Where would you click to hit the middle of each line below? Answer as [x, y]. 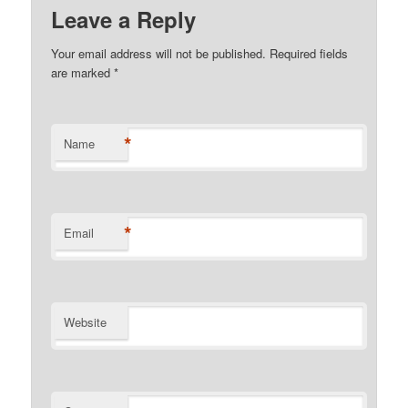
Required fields [307, 54]
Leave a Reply [124, 20]
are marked [83, 73]
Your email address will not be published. [159, 54]
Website [86, 322]
